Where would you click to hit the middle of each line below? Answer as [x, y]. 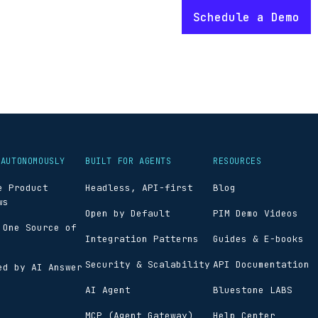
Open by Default [128, 213]
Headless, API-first [139, 188]
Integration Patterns [142, 239]
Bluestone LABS [253, 290]
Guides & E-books [258, 239]
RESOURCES [237, 161]
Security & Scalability [148, 264]
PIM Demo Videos [256, 213]
